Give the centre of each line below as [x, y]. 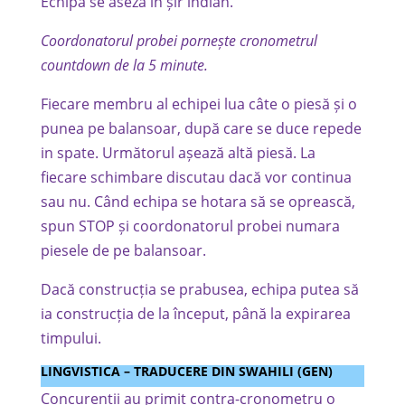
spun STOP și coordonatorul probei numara [190, 226]
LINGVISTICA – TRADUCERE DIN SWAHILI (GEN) [186, 371]
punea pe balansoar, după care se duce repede [201, 128]
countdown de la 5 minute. [124, 65]
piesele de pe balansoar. [123, 250]
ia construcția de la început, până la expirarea [195, 314]
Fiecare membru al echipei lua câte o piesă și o [198, 104]
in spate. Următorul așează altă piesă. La [178, 153]
